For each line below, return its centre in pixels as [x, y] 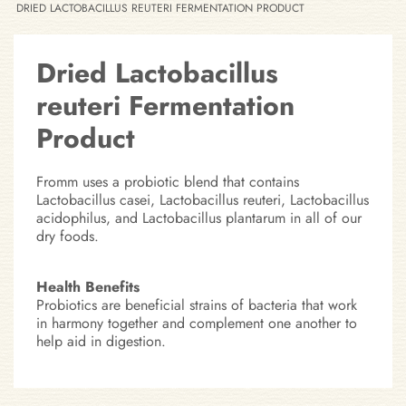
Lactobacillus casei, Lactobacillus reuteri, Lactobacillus [203, 200]
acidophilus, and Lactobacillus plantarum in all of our [199, 218]
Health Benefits [88, 287]
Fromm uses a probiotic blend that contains [168, 182]
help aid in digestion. [101, 342]
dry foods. [68, 237]
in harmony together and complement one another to [197, 324]
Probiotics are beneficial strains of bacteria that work [197, 305]
